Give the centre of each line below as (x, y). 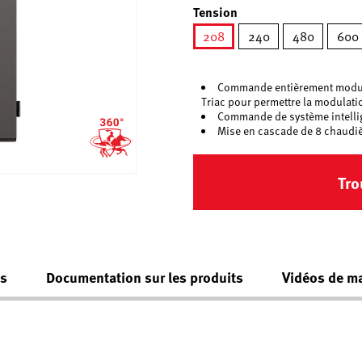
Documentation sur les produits (145, 277)
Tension (215, 12)
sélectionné (245, 58)
